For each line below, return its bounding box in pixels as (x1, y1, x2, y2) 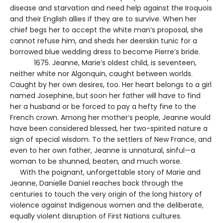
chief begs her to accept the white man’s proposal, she (10, 24, 203, 35)
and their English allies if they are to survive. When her (10, 13, 197, 24)
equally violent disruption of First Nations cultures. (10, 211, 184, 221)
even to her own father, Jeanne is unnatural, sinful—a (10, 145, 195, 155)
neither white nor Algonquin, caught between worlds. (10, 68, 193, 79)
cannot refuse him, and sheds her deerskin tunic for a (10, 35, 197, 46)
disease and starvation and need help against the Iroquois (10, 2, 212, 13)
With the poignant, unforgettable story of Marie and (10, 167, 201, 177)
